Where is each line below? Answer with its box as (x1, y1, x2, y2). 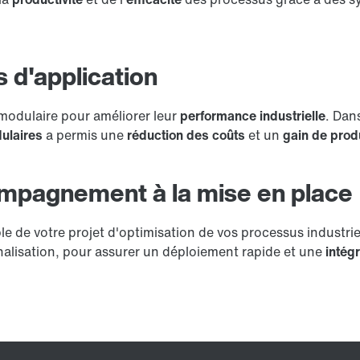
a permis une (43, 125, 127, 145)
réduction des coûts (127, 125, 245, 145)
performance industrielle (180, 105, 325, 125)
